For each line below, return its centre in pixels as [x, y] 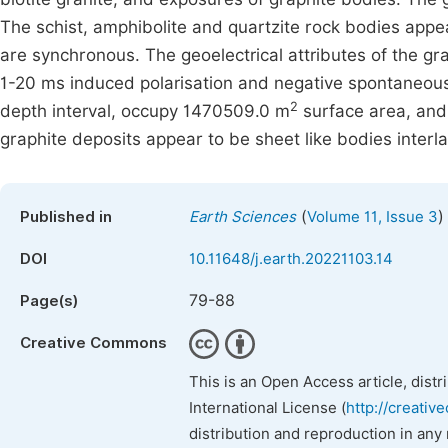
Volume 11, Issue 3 [372, 217]
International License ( [267, 408]
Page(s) [49, 301]
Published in [66, 217]
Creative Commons [93, 343]
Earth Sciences [242, 217]
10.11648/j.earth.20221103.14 [291, 259]
